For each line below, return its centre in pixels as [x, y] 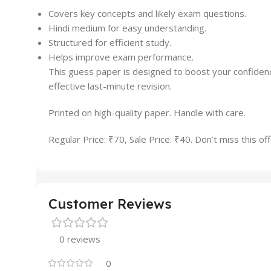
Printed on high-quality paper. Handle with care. [147, 113]
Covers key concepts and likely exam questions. [147, 14]
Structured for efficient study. [110, 43]
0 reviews [80, 239]
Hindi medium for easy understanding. [127, 28]
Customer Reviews [110, 204]
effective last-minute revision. [110, 86]
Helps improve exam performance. [121, 57]
